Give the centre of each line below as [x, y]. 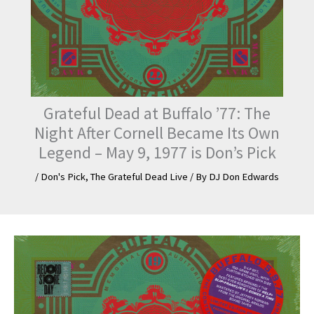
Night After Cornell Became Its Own [157, 132]
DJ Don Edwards [244, 176]
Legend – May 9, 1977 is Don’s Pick [157, 152]
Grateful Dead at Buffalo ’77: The [157, 113]
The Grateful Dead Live [139, 176]
